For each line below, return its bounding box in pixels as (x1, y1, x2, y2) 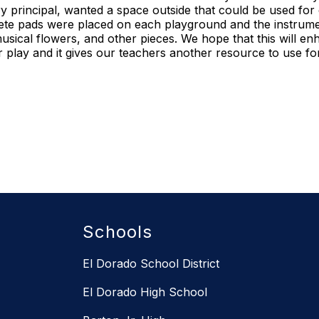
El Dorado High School (83, 285, 207, 300)
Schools (83, 221, 152, 243)
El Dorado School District (83, 256, 219, 271)
